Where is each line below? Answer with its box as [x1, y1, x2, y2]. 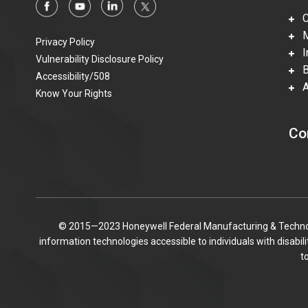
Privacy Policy [36, 36, 95, 48]
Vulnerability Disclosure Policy [36, 54, 164, 65]
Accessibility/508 [36, 71, 110, 82]
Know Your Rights [36, 88, 112, 100]
